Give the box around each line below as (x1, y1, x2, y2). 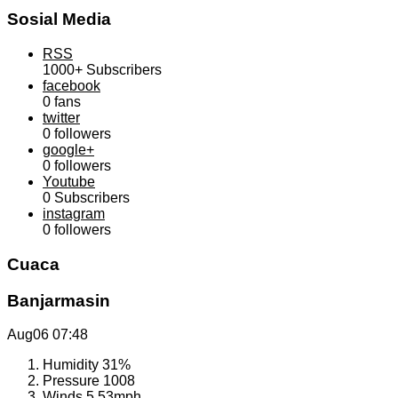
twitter (43, 110, 80, 126)
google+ (43, 142, 94, 158)
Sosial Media (7, 10, 111, 29)
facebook (43, 78, 100, 94)
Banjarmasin (7, 291, 110, 310)
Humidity (43, 357, 102, 373)
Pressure (43, 373, 103, 389)
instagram (43, 206, 105, 222)
